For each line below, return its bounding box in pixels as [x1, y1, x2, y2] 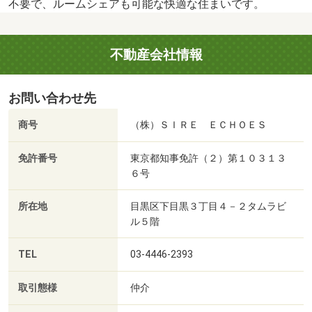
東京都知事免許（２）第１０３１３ [130, 152, 286, 164]
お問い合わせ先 [8, 91, 96, 105]
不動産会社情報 [109, 46, 203, 63]
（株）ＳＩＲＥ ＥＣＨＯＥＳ [130, 118, 267, 130]
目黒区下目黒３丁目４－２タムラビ [130, 200, 286, 212]
